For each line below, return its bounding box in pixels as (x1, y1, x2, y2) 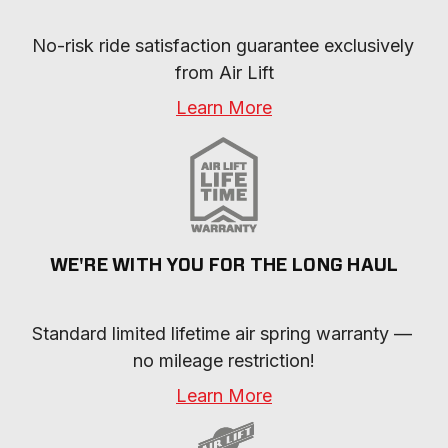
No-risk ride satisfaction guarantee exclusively (32, 35, 414, 56)
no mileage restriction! (133, 350, 315, 371)
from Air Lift (174, 62, 274, 83)
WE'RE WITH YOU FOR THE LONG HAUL (49, 257, 399, 275)
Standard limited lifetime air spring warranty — (32, 323, 412, 344)
